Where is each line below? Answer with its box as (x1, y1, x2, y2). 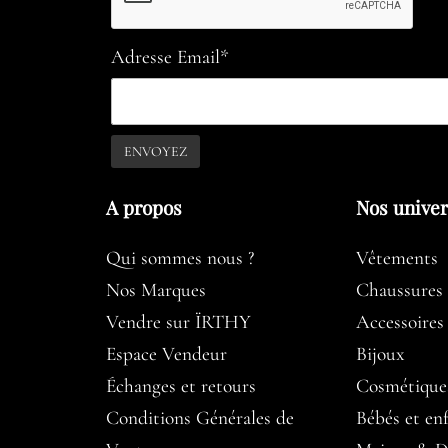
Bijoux (356, 341, 406, 366)
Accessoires (356, 309, 445, 334)
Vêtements (356, 245, 439, 270)
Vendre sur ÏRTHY (105, 309, 251, 334)
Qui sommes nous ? (105, 245, 254, 270)
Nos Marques (105, 277, 206, 302)
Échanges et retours (105, 373, 256, 398)
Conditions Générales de (105, 405, 294, 430)
